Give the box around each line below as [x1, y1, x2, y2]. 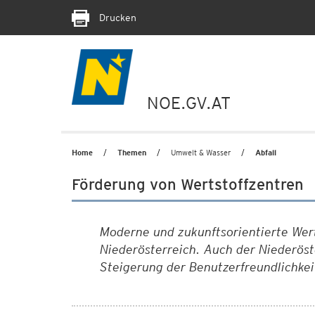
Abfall [255, 148, 276, 157]
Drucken [96, 12, 136, 23]
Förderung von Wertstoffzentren [72, 175, 304, 193]
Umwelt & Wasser [171, 148, 231, 157]
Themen [117, 148, 146, 157]
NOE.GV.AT [147, 93, 231, 113]
